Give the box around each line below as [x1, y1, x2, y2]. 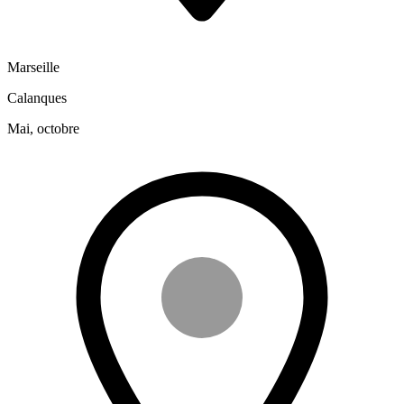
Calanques [7, 90, 67, 106]
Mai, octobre [7, 121, 79, 136]
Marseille [7, 60, 60, 75]
